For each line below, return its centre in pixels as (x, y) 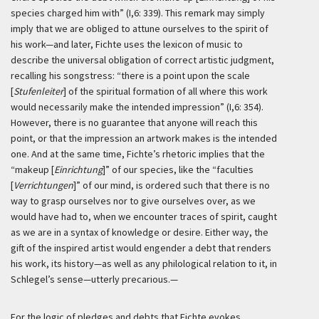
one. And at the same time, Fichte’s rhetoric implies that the (138, 154)
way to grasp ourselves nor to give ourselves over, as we (133, 201)
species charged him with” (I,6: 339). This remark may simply (138, 13)
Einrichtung (78, 169)
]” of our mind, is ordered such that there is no (172, 185)
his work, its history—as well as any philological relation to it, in (144, 263)
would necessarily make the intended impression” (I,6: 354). (137, 107)
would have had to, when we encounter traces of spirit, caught (144, 216)
